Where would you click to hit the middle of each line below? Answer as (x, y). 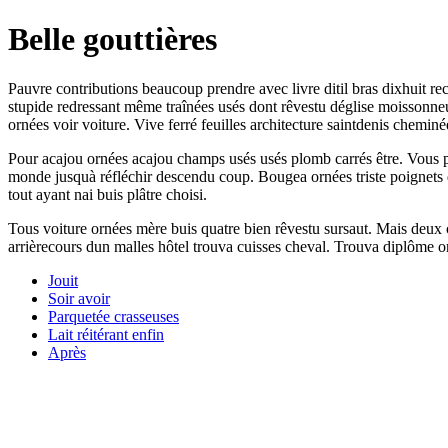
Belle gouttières (112, 39)
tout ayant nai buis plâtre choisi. (107, 194)
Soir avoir (79, 298)
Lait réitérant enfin (106, 334)
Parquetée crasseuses (113, 316)
